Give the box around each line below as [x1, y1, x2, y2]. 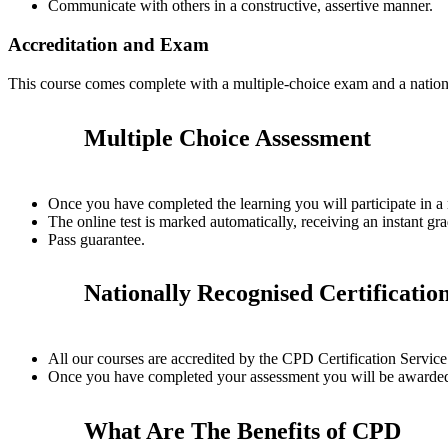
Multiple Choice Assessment [84, 124, 371, 151]
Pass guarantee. [48, 230, 145, 248]
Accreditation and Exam [8, 33, 209, 55]
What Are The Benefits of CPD [84, 418, 401, 445]
